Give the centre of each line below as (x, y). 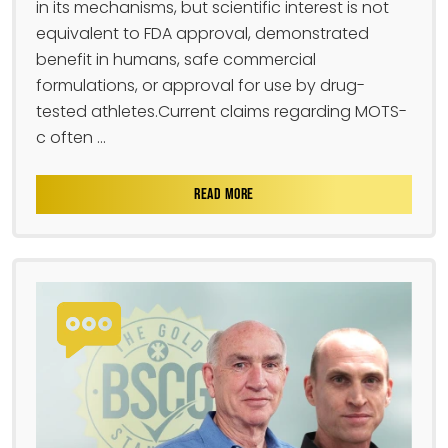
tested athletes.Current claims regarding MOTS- (221, 112)
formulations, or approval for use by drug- (200, 86)
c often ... (71, 138)
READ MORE (224, 195)
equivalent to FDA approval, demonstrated (202, 34)
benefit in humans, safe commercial (176, 60)
